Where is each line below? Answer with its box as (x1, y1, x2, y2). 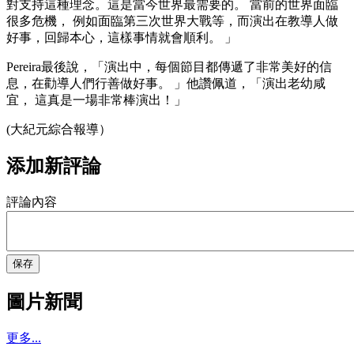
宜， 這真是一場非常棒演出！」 (6, 92, 186, 107)
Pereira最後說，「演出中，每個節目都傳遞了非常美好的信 (6, 59, 332, 73)
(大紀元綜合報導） (6, 122, 111, 136)
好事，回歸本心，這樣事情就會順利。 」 (6, 30, 237, 44)
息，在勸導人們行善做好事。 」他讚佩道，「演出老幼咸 (6, 76, 326, 90)
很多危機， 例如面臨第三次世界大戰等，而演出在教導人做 (6, 13, 338, 28)
